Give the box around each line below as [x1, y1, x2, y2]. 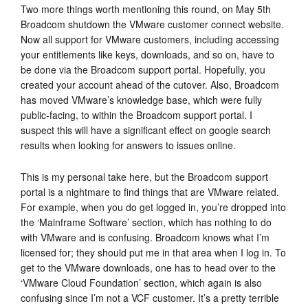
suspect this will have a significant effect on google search [21, 122, 271, 137]
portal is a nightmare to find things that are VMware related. [21, 184, 279, 199]
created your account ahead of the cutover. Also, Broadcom [21, 77, 279, 91]
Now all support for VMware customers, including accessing [21, 32, 279, 46]
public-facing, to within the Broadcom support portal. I [21, 107, 252, 122]
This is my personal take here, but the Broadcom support [21, 169, 268, 184]
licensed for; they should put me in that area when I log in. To [21, 245, 286, 259]
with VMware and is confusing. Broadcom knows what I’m [21, 230, 269, 244]
